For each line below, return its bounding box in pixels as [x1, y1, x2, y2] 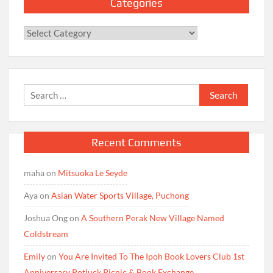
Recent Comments [91, 136, 182, 149]
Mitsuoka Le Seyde [58, 168, 128, 179]
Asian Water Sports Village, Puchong [51, 190, 190, 201]
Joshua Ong [24, 213, 68, 224]
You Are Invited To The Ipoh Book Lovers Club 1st [58, 251, 245, 262]
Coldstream [24, 229, 69, 239]
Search [199, 85, 227, 96]
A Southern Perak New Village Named [81, 213, 225, 224]
